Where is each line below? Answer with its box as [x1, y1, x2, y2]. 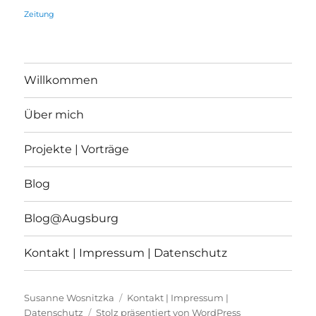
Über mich [24, 108, 85, 122]
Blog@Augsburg [24, 212, 119, 226]
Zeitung [24, 9, 55, 19]
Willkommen [24, 73, 99, 87]
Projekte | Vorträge [24, 142, 130, 157]
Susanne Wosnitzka [24, 291, 115, 303]
